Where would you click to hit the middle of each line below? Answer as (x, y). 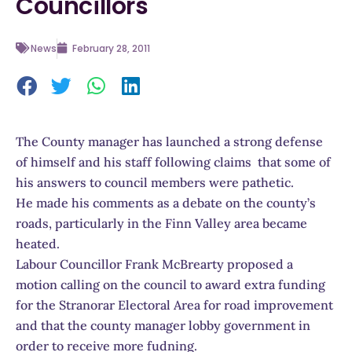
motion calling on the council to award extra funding (170, 284)
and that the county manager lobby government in (163, 325)
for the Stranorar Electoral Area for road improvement (174, 304)
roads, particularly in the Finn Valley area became (161, 223)
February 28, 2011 (111, 49)
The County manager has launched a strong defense (169, 141)
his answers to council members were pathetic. (155, 182)
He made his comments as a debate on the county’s (166, 202)
